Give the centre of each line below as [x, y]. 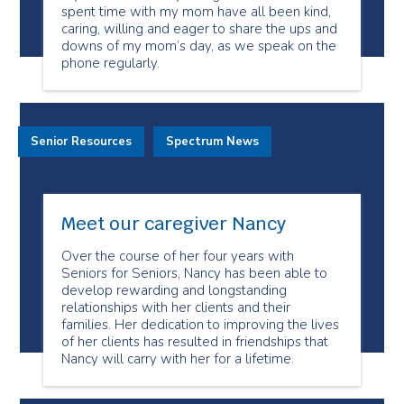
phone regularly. [110, 63]
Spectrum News [212, 142]
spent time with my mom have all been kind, [196, 12]
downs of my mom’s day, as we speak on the [199, 46]
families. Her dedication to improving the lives [200, 325]
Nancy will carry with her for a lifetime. [178, 359]
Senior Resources [81, 142]
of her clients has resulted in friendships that [195, 342]
